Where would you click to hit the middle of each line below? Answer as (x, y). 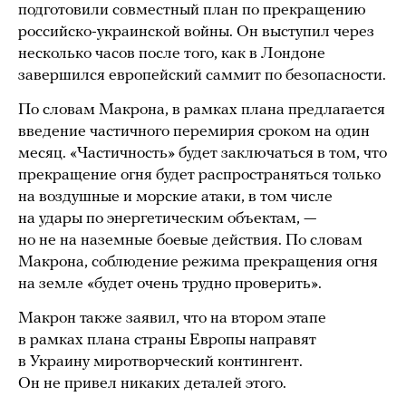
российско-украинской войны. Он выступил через (196, 33)
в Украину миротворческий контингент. (160, 362)
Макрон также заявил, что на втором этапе (172, 319)
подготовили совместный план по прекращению (192, 11)
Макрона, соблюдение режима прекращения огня (198, 263)
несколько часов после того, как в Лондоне (172, 54)
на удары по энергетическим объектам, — (167, 219)
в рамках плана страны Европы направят (167, 341)
